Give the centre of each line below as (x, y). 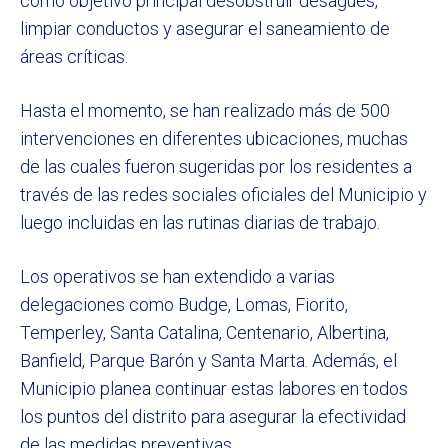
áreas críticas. (74, 57)
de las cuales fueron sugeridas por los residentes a (216, 167)
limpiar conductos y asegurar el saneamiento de (205, 29)
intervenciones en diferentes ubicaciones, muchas (214, 139)
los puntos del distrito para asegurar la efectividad (213, 417)
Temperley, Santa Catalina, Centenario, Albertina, (204, 333)
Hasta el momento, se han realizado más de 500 (205, 111)
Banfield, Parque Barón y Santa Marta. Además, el (208, 361)
